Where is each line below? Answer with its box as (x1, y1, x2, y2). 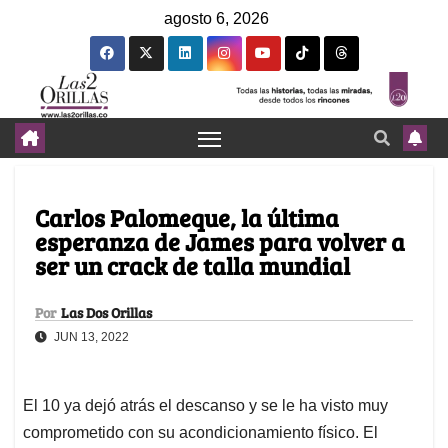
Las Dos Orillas (61, 303, 152, 323)
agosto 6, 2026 (164, 10, 269, 27)
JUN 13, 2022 (51, 330, 129, 345)
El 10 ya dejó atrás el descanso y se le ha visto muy (23, 397, 388, 415)
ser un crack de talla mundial (35, 249, 350, 283)
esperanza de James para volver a (35, 225, 405, 259)
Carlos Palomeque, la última (35, 201, 339, 235)
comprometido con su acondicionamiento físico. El (23, 424, 378, 442)
